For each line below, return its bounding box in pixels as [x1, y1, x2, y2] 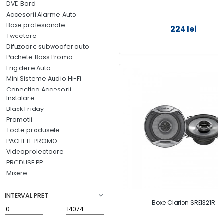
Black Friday [6, 105, 44, 113]
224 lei [170, 23, 197, 35]
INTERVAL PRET [5, 191, 48, 200]
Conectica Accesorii [6, 85, 71, 93]
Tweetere [6, 32, 37, 40]
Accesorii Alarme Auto [6, 10, 77, 18]
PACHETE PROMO [6, 137, 58, 145]
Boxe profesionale [6, 21, 65, 29]
